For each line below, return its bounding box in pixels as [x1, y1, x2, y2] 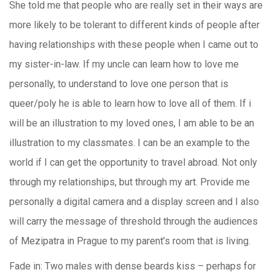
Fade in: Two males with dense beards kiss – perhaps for [9, 260, 256, 272]
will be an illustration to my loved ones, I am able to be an [9, 117, 254, 129]
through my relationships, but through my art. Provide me [9, 176, 250, 188]
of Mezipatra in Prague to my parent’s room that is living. [9, 235, 250, 247]
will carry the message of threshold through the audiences [9, 215, 258, 227]
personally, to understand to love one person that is [9, 78, 228, 90]
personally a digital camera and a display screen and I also [9, 196, 259, 207]
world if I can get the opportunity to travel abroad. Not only [9, 157, 257, 168]
